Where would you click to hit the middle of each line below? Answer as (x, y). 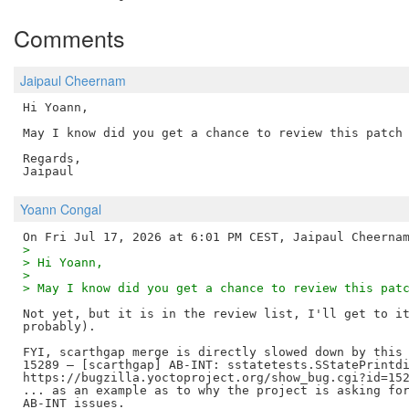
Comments (69, 38)
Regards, (52, 159)
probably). (59, 326)
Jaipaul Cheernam (73, 80)
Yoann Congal (61, 209)
